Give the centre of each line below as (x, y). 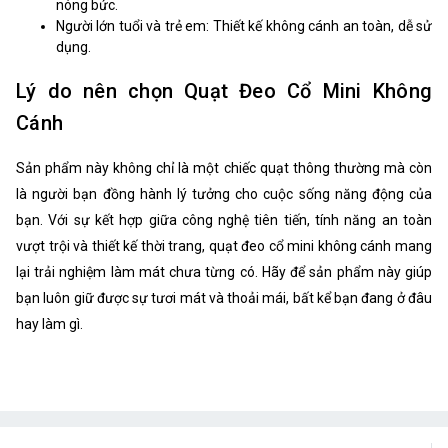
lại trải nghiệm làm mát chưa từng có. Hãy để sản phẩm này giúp (224, 272)
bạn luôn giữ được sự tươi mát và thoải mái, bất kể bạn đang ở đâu (224, 298)
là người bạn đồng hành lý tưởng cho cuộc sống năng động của (224, 194)
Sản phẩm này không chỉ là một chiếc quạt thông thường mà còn (224, 168)
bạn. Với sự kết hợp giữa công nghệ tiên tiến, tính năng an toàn (224, 220)
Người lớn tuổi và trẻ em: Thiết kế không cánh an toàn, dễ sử (244, 26)
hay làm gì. (49, 324)
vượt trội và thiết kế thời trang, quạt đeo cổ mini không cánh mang (224, 246)
